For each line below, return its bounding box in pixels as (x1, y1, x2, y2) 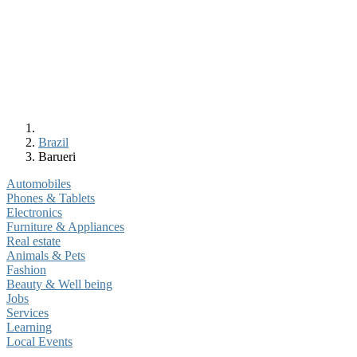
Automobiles (6, 177, 71, 190)
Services (6, 306, 49, 320)
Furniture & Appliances (6, 220, 124, 233)
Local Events (6, 335, 73, 348)
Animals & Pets (6, 249, 85, 262)
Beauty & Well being (6, 277, 112, 291)
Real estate (6, 234, 61, 248)
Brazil (38, 135, 69, 149)
